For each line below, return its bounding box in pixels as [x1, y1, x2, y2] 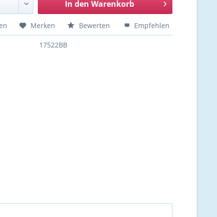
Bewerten [77, 21, 112, 30]
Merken [31, 21, 56, 30]
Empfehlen [132, 21, 170, 30]
